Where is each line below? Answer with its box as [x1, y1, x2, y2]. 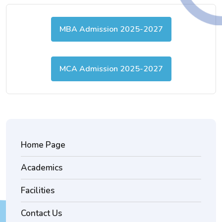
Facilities [21, 185, 55, 196]
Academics [21, 162, 62, 173]
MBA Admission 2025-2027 [59, 24, 163, 35]
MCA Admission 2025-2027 [59, 63, 163, 74]
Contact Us [21, 208, 62, 219]
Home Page [21, 139, 65, 151]
